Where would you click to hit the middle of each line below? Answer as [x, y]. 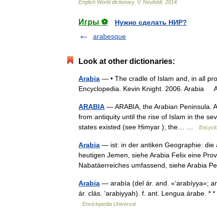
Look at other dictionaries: [127, 61]
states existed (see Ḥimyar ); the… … [139, 127]
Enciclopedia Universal [109, 204]
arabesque [109, 36]
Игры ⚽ [93, 22]
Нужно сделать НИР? [151, 22]
